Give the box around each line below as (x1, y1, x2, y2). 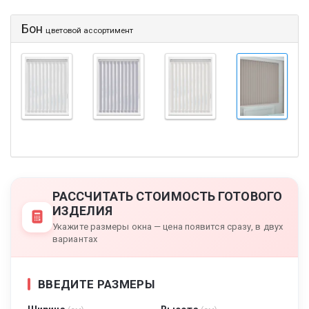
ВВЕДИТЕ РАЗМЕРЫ (38, 277, 155, 291)
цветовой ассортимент (46, 26, 134, 36)
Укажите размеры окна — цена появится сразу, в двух (52, 221, 283, 232)
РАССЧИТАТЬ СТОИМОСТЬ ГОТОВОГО (52, 188, 282, 203)
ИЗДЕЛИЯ (52, 203, 112, 218)
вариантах (52, 233, 97, 244)
